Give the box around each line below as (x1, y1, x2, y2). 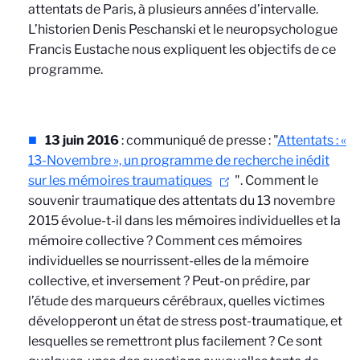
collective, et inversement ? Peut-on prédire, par (28, 273, 310, 288)
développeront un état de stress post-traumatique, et (28, 313, 342, 329)
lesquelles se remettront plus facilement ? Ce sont (28, 333, 322, 349)
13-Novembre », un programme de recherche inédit (28, 153, 329, 168)
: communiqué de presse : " (119, 133, 277, 148)
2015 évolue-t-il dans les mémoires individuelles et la (28, 213, 341, 228)
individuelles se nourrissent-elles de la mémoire (28, 253, 309, 268)
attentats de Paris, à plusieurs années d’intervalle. (28, 2, 318, 17)
